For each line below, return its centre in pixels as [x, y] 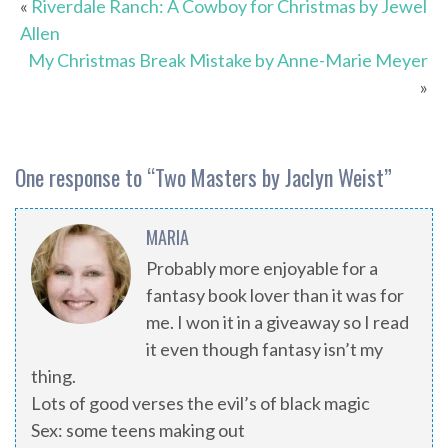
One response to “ [85, 177]
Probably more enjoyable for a [262, 268]
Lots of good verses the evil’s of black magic [200, 403]
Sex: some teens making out [138, 430]
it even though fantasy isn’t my [264, 349]
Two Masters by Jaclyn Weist [269, 177]
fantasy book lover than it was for [275, 295]
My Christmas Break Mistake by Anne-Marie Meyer [228, 60]
